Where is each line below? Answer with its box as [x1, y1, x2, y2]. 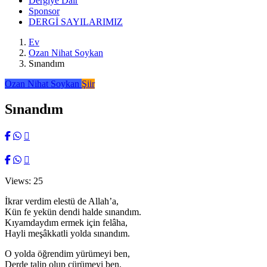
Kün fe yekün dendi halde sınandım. [5, 206, 141, 217]
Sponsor [29, 6, 60, 16]
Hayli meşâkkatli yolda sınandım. [5, 228, 130, 238]
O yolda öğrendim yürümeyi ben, [5, 248, 130, 259]
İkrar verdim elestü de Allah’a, [5, 195, 119, 206]
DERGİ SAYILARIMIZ [29, 17, 123, 27]
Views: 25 [5, 175, 43, 186]
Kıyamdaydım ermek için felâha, [5, 217, 128, 228]
